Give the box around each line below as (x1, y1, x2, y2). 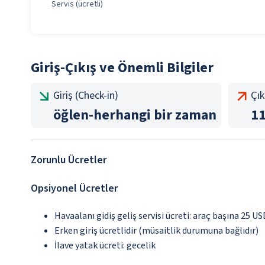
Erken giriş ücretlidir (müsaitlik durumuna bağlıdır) (54, 224, 258, 238)
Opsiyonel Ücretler (31, 181, 118, 196)
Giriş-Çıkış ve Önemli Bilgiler (31, 57, 214, 79)
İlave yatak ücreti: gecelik (54, 239, 156, 253)
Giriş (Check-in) (53, 88, 118, 104)
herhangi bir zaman (93, 105, 216, 126)
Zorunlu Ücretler (31, 153, 106, 168)
